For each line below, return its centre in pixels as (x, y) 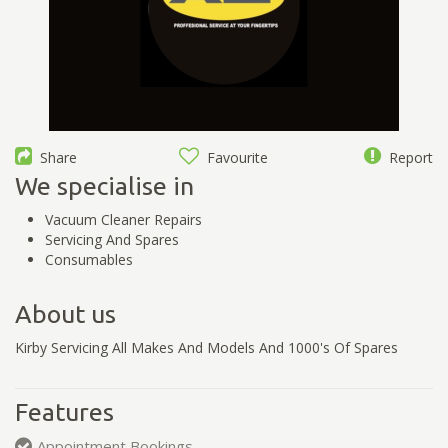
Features (64, 412)
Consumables (89, 259)
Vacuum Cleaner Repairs (123, 219)
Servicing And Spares (112, 239)
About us (65, 313)
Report (406, 157)
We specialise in (104, 185)
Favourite (234, 157)
